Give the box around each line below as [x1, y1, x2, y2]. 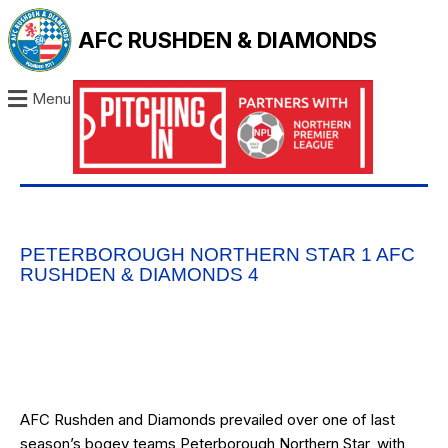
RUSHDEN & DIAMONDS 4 [20, 264, 259, 286]
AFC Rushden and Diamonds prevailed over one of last [20, 410, 395, 430]
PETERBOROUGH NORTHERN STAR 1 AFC [20, 244, 415, 266]
